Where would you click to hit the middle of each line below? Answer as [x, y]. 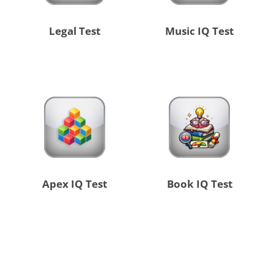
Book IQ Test [199, 184]
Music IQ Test [200, 31]
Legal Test [74, 31]
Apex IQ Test [74, 184]
